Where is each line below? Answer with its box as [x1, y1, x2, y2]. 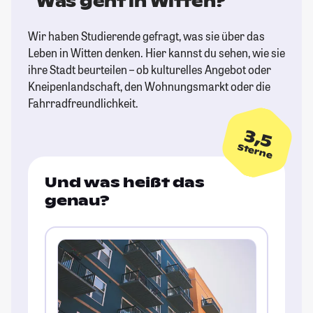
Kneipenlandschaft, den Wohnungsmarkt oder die [28, 79, 270, 94]
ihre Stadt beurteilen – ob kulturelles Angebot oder [28, 62, 271, 78]
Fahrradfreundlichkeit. [28, 96, 138, 111]
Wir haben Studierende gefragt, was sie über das [28, 29, 265, 44]
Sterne [236, 141, 274, 161]
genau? [45, 191, 110, 210]
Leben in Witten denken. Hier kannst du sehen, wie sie [28, 45, 285, 61]
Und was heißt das [45, 173, 205, 192]
